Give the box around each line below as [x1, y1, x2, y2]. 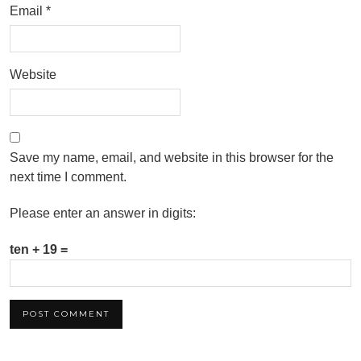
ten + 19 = [10, 243, 68, 256]
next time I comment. [10, 170, 127, 184]
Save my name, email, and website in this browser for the [10, 151, 334, 164]
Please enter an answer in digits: [10, 206, 196, 220]
